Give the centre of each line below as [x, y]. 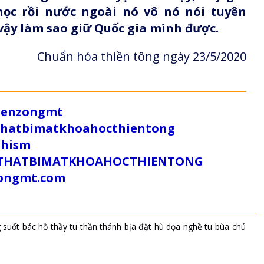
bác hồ [35, 227]
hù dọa [167, 227]
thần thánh [101, 227]
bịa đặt [138, 227]
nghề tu [198, 227]
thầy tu [64, 227]
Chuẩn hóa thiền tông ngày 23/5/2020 [142, 56]
